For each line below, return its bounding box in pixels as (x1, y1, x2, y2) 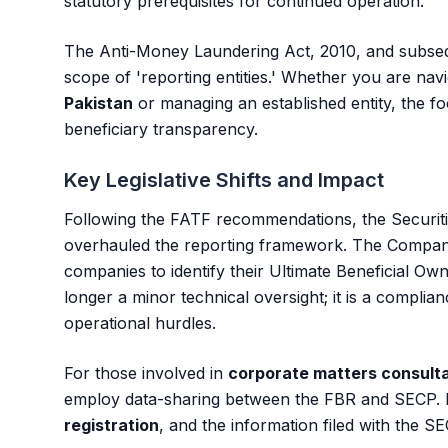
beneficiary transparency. (64, 119, 258, 139)
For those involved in (64, 363, 228, 383)
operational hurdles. (64, 313, 216, 333)
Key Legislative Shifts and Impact (64, 168, 384, 192)
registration (64, 415, 159, 435)
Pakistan (64, 93, 133, 113)
